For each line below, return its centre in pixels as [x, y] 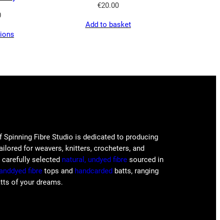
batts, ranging [136, 171]
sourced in [145, 160]
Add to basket [108, 24]
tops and [58, 171]
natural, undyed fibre [95, 160]
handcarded [94, 171]
